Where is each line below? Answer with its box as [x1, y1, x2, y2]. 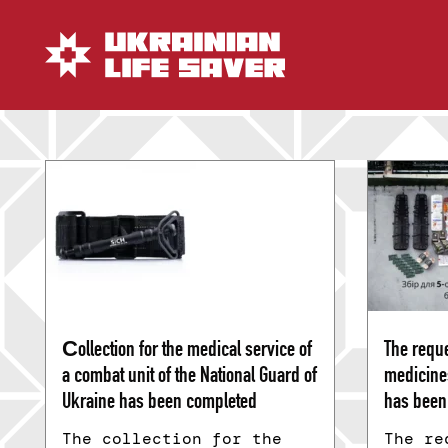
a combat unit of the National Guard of [62, 366, 317, 389]
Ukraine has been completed [62, 392, 257, 415]
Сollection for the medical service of [62, 340, 312, 363]
